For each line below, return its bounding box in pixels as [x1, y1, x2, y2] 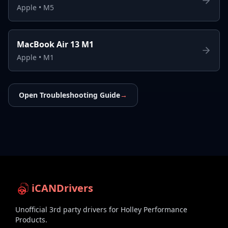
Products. [15, 214, 47, 224]
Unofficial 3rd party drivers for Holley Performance [15, 204, 187, 214]
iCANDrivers [32, 181, 93, 195]
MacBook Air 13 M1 [17, 38, 94, 50]
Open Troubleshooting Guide [19, 90, 120, 100]
